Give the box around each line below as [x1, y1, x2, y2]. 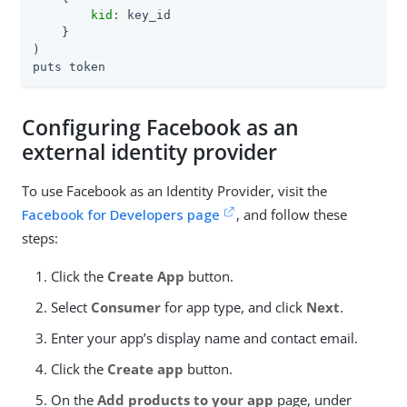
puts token [33, 59, 105, 74]
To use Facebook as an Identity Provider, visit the [22, 181, 327, 200]
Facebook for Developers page [22, 204, 220, 223]
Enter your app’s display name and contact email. [51, 328, 358, 347]
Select [51, 297, 91, 316]
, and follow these [236, 204, 348, 223]
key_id [120, 7, 171, 22]
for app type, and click [161, 297, 306, 316]
